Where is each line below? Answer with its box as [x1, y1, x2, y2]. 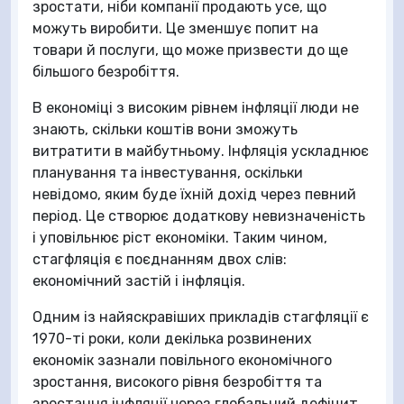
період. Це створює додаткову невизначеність [32, 207, 365, 225]
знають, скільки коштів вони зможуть [32, 121, 298, 138]
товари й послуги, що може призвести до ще [32, 41, 348, 59]
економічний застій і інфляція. [32, 272, 245, 289]
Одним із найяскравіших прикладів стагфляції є [32, 308, 369, 326]
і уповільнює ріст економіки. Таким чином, [32, 229, 327, 246]
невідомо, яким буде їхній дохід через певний [32, 186, 356, 203]
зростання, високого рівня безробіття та [32, 373, 322, 390]
